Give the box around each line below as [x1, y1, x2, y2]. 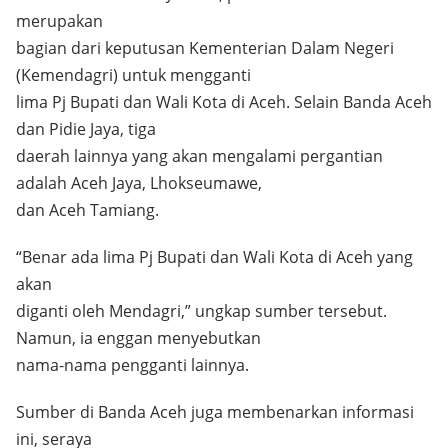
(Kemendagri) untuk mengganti [16, 64, 251, 86]
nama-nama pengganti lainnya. [16, 354, 249, 376]
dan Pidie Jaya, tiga [16, 118, 156, 140]
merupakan [16, 10, 103, 32]
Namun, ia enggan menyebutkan [16, 327, 261, 349]
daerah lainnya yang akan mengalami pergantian [16, 145, 383, 167]
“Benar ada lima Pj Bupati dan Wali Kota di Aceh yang [16, 246, 413, 268]
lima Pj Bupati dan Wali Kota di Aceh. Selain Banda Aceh [16, 91, 432, 113]
